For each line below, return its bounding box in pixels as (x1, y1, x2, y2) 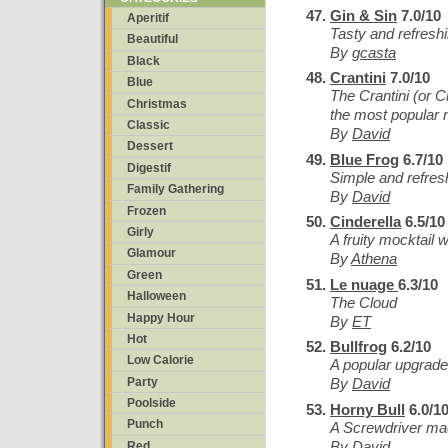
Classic (127, 117, 170, 132)
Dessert (127, 139, 173, 154)
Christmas (127, 96, 187, 111)
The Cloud (330, 293, 397, 311)
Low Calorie (127, 353, 194, 368)
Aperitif (127, 11, 169, 26)
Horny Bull (330, 400, 405, 418)
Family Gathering (127, 182, 224, 197)
